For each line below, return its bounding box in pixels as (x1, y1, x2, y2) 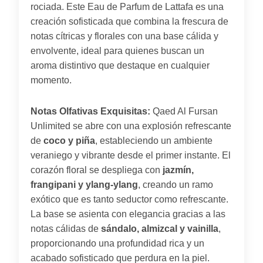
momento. (31, 75, 72, 85)
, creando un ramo (138, 179, 213, 190)
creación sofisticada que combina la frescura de (31, 16, 228, 26)
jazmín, (163, 164, 194, 175)
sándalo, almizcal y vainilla (101, 223, 218, 234)
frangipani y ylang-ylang (31, 179, 138, 190)
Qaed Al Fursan (150, 106, 218, 116)
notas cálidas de (31, 223, 101, 234)
